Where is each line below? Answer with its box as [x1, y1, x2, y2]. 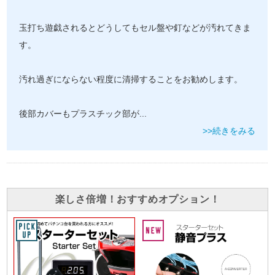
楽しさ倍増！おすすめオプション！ [55, 194, 220, 205]
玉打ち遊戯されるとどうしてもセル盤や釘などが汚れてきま [19, 23, 252, 33]
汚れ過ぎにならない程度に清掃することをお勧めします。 [19, 75, 243, 85]
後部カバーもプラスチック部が [19, 109, 140, 119]
